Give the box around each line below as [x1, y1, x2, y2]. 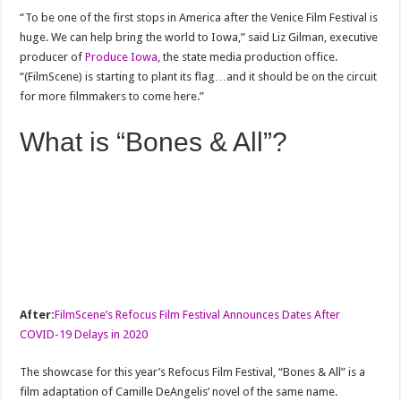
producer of [20, 50, 86, 64]
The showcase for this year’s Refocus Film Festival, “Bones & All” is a [20, 365, 366, 379]
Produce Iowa [85, 50, 158, 64]
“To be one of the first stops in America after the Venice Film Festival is [20, 11, 379, 24]
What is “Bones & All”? [20, 127, 288, 157]
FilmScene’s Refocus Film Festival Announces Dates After [55, 308, 341, 321]
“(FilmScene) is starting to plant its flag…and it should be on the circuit [20, 70, 378, 83]
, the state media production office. [158, 50, 338, 64]
